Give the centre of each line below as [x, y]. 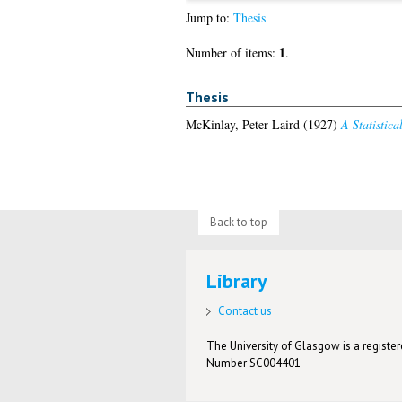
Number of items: [232, 53]
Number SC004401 [254, 363]
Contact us [245, 310]
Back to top [238, 222]
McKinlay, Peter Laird [242, 124]
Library [237, 281]
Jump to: [209, 18]
